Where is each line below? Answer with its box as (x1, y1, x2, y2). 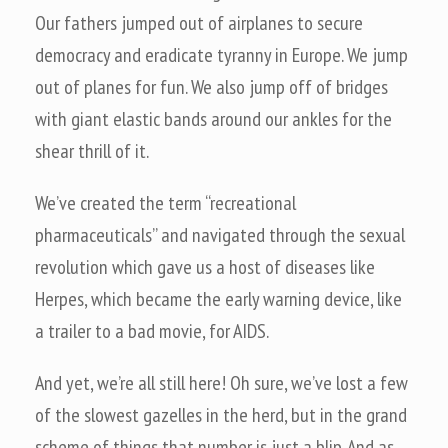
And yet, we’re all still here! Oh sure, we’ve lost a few (35, 370, 408, 396)
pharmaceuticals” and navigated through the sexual (35, 222, 405, 248)
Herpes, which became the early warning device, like (35, 286, 402, 312)
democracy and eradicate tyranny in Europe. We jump (35, 42, 408, 68)
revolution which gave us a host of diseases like (35, 254, 375, 280)
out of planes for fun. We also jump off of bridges (35, 74, 388, 100)
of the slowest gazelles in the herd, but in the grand (35, 402, 407, 428)
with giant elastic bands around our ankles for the (35, 106, 392, 132)
